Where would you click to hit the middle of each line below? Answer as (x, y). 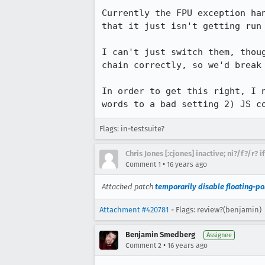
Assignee (219, 235)
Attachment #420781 (134, 210)
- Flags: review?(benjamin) (215, 210)
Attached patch (128, 187)
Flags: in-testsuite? (132, 129)
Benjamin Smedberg (160, 235)
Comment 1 (143, 164)
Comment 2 (143, 245)
